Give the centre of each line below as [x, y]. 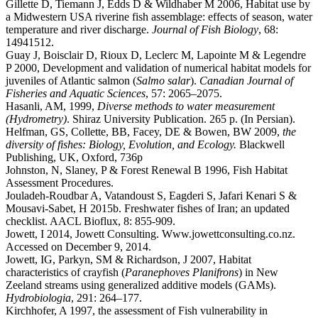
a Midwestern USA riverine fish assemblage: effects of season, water [159, 16]
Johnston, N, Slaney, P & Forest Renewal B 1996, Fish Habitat [147, 170]
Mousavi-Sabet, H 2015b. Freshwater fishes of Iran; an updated [148, 208]
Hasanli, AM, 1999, [51, 106]
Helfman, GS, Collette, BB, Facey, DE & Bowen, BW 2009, [144, 131]
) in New [258, 272]
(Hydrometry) [36, 119]
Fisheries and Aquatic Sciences [76, 93]
